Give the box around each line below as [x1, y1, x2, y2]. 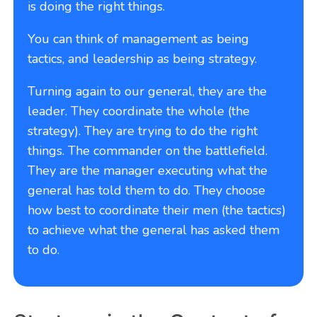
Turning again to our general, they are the [28, 82, 267, 100]
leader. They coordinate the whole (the [28, 102, 250, 120]
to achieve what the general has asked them [28, 221, 280, 238]
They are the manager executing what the [28, 161, 268, 179]
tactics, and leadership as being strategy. [28, 50, 258, 67]
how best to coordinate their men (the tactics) [28, 201, 287, 219]
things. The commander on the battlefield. [28, 142, 268, 159]
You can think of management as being [28, 30, 250, 47]
